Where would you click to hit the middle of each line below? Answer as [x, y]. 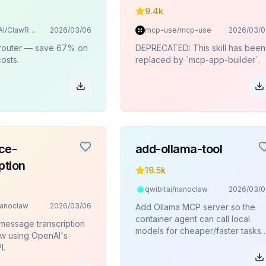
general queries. [167, 254]
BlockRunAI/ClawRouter [33, 30]
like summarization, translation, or [199, 243]
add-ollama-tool [179, 149]
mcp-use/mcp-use [178, 30]
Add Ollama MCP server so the [195, 207]
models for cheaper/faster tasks [198, 231]
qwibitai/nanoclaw [176, 189]
